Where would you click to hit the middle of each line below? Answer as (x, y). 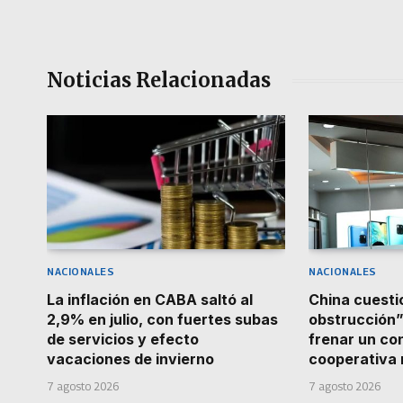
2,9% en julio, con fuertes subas (162, 320)
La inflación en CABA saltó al (150, 300)
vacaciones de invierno (130, 359)
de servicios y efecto (123, 340)
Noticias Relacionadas (159, 81)
